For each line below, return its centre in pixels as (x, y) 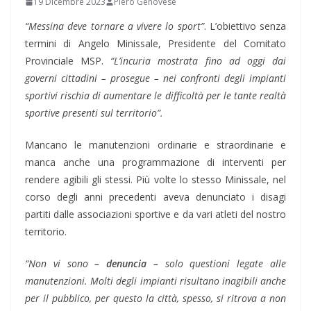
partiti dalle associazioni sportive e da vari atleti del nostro (155, 215)
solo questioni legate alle (222, 264)
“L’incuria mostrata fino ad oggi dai (195, 61)
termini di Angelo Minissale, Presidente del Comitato (155, 44)
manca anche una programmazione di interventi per (155, 162)
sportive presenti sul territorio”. (94, 113)
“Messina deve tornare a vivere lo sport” (115, 26)
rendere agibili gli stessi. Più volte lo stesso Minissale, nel (155, 180)
